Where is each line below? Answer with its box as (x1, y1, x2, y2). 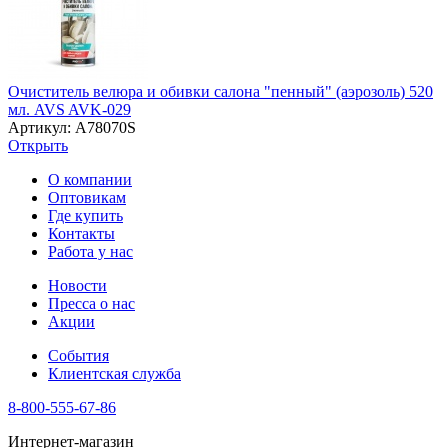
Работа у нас (48, 242, 133, 260)
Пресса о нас (48, 294, 135, 312)
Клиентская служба (48, 364, 181, 382)
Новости (48, 276, 107, 294)
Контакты (48, 224, 115, 242)
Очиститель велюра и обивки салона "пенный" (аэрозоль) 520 (8, 82, 433, 100)
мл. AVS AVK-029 (8, 100, 131, 118)
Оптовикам (48, 188, 126, 206)
